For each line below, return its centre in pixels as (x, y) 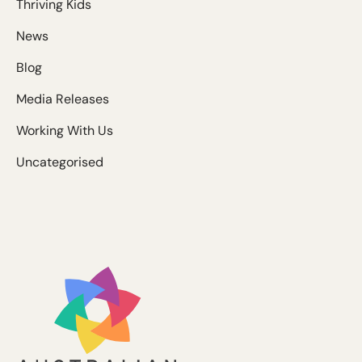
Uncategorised (60, 162)
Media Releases (63, 99)
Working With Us (65, 130)
